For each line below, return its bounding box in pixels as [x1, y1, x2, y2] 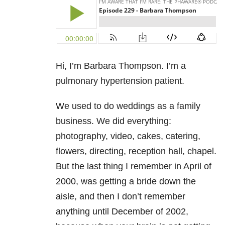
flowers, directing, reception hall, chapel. [56, 146, 216, 157]
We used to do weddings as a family [56, 101, 200, 111]
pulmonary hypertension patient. [56, 76, 184, 86]
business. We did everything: [56, 116, 171, 127]
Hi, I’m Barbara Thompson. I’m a [56, 61, 186, 71]
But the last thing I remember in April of [56, 161, 211, 172]
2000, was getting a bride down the [56, 176, 196, 187]
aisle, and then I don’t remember [56, 191, 185, 202]
